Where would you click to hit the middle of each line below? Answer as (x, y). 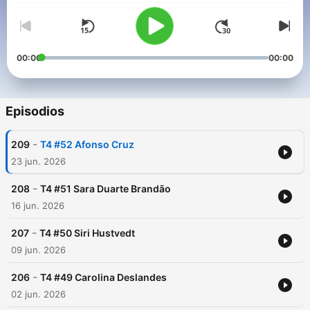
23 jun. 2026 (38, 162)
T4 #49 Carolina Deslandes (103, 277)
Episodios (35, 111)
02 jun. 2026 (38, 294)
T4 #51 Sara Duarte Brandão (106, 189)
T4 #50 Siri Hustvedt (87, 233)
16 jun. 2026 (38, 206)
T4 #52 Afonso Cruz (87, 145)
